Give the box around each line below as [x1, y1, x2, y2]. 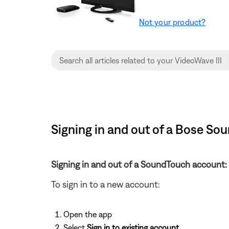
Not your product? [139, 17, 206, 27]
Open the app [63, 209, 112, 219]
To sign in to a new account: [51, 178, 160, 190]
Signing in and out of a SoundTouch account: [51, 158, 227, 170]
